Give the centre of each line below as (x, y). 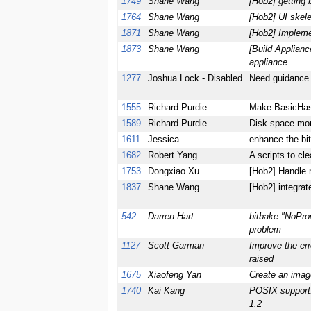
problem (265, 230)
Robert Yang (172, 156)
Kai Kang (166, 291)
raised (261, 259)
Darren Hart (170, 217)
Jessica (163, 140)
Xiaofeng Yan (174, 275)
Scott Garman (176, 246)
